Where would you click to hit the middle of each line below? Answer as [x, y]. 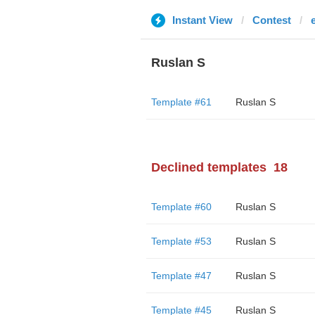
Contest [271, 20]
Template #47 [181, 276]
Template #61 [181, 102]
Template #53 [181, 241]
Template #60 [181, 207]
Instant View [202, 20]
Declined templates [208, 167]
